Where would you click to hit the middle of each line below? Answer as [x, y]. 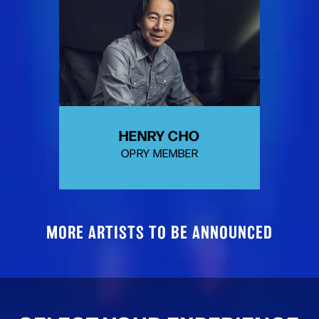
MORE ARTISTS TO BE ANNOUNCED [159, 234]
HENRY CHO [159, 135]
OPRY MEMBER [159, 153]
